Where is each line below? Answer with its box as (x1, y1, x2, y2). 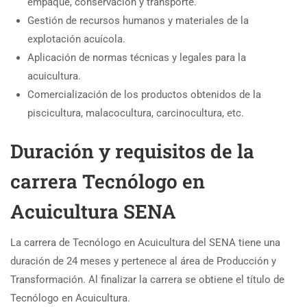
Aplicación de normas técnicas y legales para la (27, 51, 246, 64)
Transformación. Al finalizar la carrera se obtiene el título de (10, 273, 284, 286)
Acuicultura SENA (10, 198, 176, 224)
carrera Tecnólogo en (10, 168, 205, 194)
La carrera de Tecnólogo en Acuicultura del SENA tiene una (10, 236, 280, 249)
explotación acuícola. (27, 32, 125, 45)
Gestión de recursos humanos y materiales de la (27, 14, 249, 27)
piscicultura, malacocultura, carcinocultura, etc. (27, 106, 244, 119)
